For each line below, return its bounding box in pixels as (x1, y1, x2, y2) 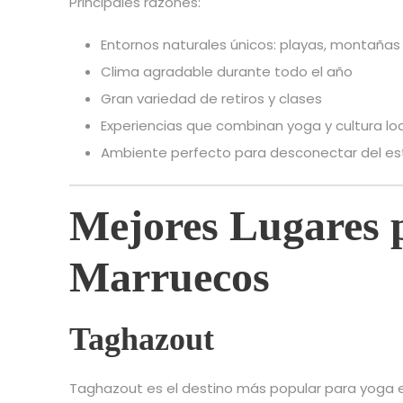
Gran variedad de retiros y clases (101, 89, 322, 109)
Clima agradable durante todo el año (101, 62, 353, 82)
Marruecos (69, 253, 270, 301)
